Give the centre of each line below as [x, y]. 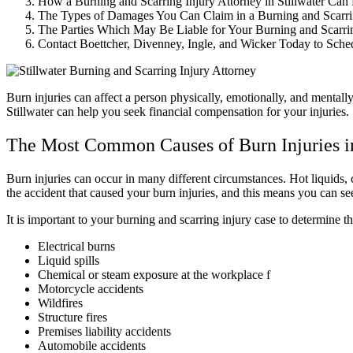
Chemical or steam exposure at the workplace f [154, 274]
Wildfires [62, 303]
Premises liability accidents [106, 331]
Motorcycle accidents [92, 288]
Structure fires [74, 317]
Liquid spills [70, 260]
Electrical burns [78, 246]
